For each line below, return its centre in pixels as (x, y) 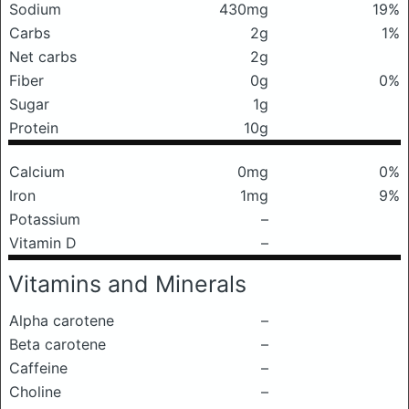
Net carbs (43, 57)
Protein (34, 128)
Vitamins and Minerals (127, 284)
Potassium (45, 219)
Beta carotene (58, 344)
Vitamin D (43, 243)
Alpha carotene (62, 320)
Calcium (37, 172)
